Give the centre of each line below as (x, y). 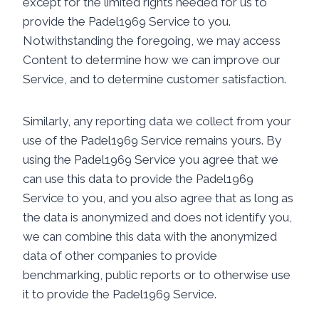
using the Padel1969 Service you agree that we (151, 159)
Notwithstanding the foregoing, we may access (152, 41)
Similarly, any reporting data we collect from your (157, 121)
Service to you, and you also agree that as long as (158, 198)
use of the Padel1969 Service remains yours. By (152, 140)
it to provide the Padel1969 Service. (120, 294)
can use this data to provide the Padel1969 (138, 179)
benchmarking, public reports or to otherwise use (157, 275)
